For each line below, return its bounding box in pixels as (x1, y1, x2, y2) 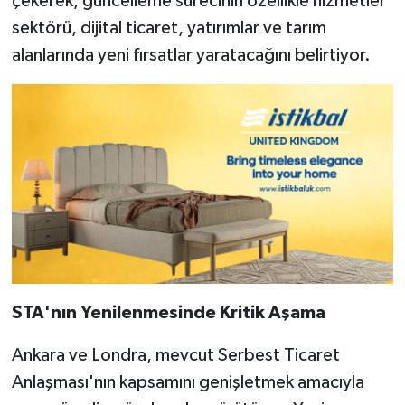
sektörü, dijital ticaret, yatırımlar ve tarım (11, 19, 326, 38)
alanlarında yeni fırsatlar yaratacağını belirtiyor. (11, 46, 371, 65)
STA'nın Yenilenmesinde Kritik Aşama (11, 304, 325, 323)
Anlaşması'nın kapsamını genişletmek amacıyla (11, 373, 364, 392)
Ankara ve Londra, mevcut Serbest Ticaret (11, 346, 340, 365)
